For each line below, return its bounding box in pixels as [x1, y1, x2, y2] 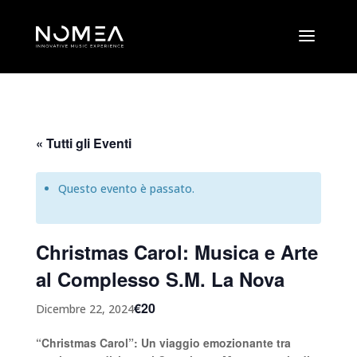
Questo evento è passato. [57, 181, 194, 196]
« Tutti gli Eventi [35, 134, 131, 152]
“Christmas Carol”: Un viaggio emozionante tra [35, 335, 291, 351]
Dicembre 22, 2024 [35, 300, 134, 316]
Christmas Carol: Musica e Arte [35, 238, 318, 265]
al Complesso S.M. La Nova [35, 265, 284, 292]
